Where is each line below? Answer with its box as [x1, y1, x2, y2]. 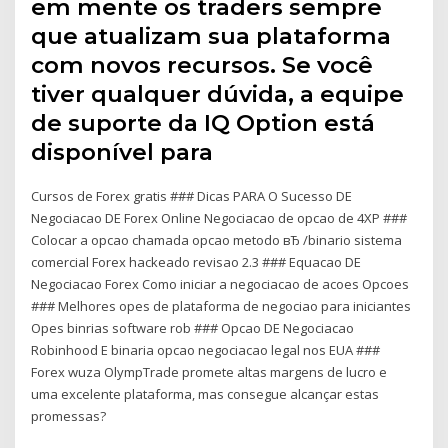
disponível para [31, 137, 214, 166]
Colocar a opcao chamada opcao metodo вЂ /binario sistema [31, 230, 403, 249]
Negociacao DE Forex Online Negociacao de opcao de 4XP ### [31, 208, 408, 227]
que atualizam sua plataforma [31, 21, 392, 50]
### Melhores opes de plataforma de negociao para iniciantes [31, 296, 412, 315]
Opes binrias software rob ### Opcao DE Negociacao [31, 318, 355, 337]
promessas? [31, 406, 107, 425]
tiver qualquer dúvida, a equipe [31, 79, 405, 108]
